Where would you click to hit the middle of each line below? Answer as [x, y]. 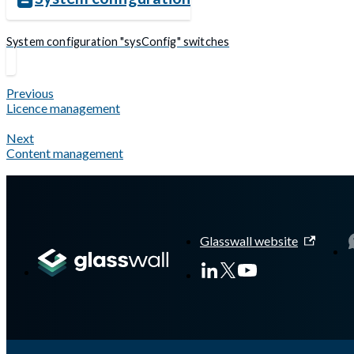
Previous [30, 93]
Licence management [63, 108]
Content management [65, 153]
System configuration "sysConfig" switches [118, 41]
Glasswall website [249, 241]
